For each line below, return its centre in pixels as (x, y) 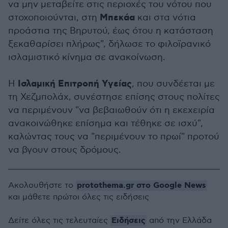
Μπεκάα (117, 18)
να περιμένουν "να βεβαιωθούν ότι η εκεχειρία (111, 110)
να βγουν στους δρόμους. (65, 150)
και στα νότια (165, 18)
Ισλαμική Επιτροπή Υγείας (74, 84)
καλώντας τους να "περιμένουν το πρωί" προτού (114, 137)
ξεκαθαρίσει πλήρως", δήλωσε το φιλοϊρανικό (109, 44)
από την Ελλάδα (179, 221)
